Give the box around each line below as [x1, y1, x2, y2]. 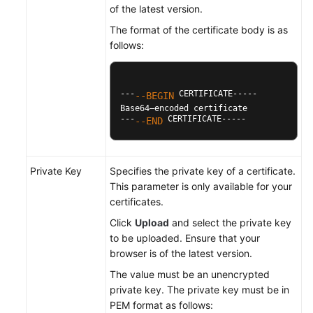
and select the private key [169, 217, 291, 228]
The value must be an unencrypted [110, 268, 270, 280]
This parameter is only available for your [110, 180, 292, 192]
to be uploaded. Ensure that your [110, 232, 260, 244]
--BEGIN [135, 90, 174, 101]
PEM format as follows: [110, 299, 213, 311]
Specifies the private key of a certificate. [110, 165, 296, 177]
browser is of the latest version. [110, 247, 252, 259]
